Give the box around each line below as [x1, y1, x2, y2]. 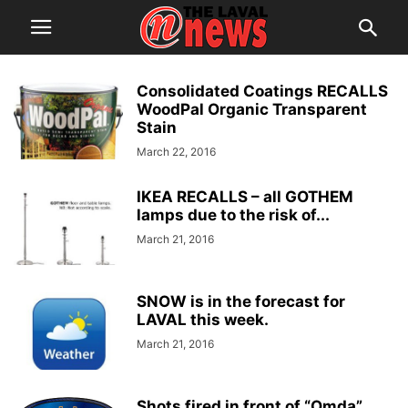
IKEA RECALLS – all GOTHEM [137, 188, 353, 206]
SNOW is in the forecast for [137, 292, 345, 311]
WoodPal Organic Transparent [137, 100, 367, 118]
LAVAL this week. [137, 311, 269, 329]
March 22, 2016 [137, 145, 216, 158]
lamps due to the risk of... [137, 206, 330, 224]
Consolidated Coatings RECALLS [137, 82, 388, 100]
